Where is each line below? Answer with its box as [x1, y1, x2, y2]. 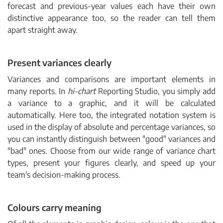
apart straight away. [7, 25, 78, 35]
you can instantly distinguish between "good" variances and [7, 134, 216, 144]
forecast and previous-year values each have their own [7, 1, 216, 11]
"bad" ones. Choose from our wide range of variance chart [7, 146, 216, 156]
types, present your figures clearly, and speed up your [7, 158, 216, 168]
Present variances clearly [7, 57, 111, 68]
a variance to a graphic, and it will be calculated [7, 98, 216, 108]
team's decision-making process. [7, 170, 120, 180]
